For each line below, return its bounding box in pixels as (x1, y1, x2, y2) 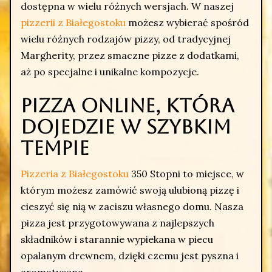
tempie (21, 137, 89, 159)
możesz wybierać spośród (126, 16, 249, 29)
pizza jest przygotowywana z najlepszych (21, 216, 214, 229)
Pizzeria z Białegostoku (21, 167, 129, 180)
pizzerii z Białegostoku (21, 16, 126, 29)
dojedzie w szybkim (21, 115, 231, 138)
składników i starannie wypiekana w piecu (21, 233, 213, 245)
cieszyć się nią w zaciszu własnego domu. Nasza (21, 200, 243, 212)
